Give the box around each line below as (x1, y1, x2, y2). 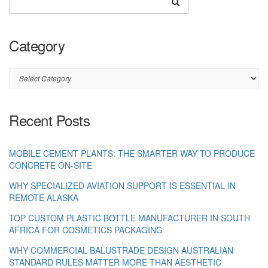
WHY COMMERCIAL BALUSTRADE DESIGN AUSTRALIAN (9, 243, 233, 256)
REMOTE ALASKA (9, 191, 78, 203)
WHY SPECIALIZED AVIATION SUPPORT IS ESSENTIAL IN (9, 179, 236, 191)
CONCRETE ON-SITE (9, 159, 92, 171)
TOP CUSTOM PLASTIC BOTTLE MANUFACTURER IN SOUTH (9, 211, 250, 224)
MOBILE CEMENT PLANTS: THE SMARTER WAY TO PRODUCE (9, 147, 255, 159)
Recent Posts (9, 109, 90, 130)
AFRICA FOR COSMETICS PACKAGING (9, 223, 163, 236)
